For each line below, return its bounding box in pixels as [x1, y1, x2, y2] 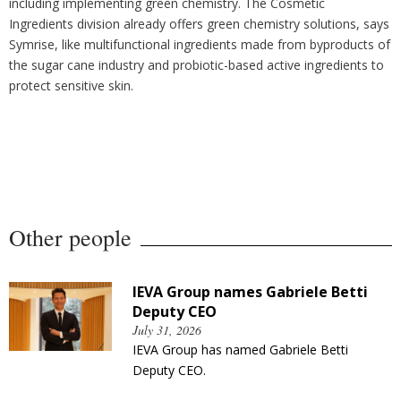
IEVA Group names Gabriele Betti [132, 281, 368, 302]
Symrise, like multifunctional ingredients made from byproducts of [9, 35, 390, 53]
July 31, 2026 [132, 320, 201, 338]
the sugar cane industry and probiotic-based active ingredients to [9, 55, 384, 73]
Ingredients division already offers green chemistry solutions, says [9, 14, 389, 32]
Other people [9, 221, 132, 252]
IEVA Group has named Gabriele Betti [132, 340, 348, 358]
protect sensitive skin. [9, 76, 133, 94]
